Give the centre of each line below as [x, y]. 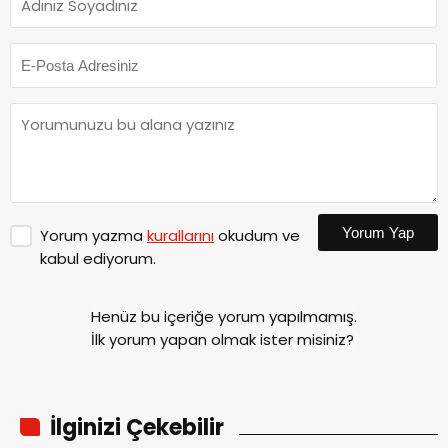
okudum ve [257, 235]
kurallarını [180, 235]
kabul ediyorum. [98, 258]
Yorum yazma [93, 235]
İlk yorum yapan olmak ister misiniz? [222, 339]
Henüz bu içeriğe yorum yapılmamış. [224, 316]
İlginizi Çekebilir [137, 427]
